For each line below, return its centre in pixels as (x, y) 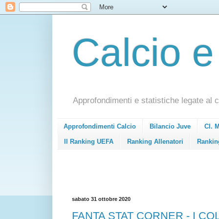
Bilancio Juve (170, 127)
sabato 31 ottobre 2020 (101, 199)
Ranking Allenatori (155, 141)
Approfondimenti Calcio (100, 127)
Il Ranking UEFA (89, 141)
